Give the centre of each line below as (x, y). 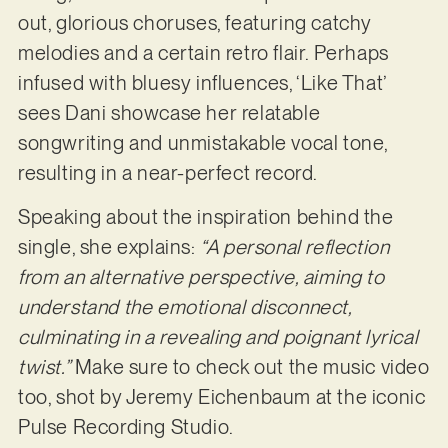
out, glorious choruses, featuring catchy (194, 22)
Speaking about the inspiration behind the (205, 217)
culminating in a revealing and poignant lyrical (218, 337)
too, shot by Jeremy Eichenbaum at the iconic (221, 397)
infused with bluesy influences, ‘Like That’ (201, 82)
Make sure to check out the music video (250, 367)
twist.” (44, 367)
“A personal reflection (295, 247)
